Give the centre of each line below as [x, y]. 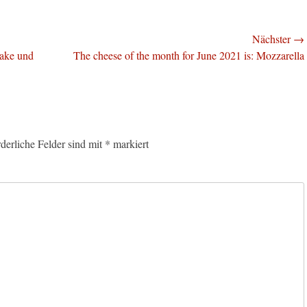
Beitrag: [53, 71]
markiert [130, 144]
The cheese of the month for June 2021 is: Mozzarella [189, 56]
